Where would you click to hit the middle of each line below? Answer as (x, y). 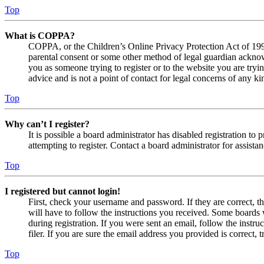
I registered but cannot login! (62, 192)
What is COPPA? (40, 36)
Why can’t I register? (47, 124)
